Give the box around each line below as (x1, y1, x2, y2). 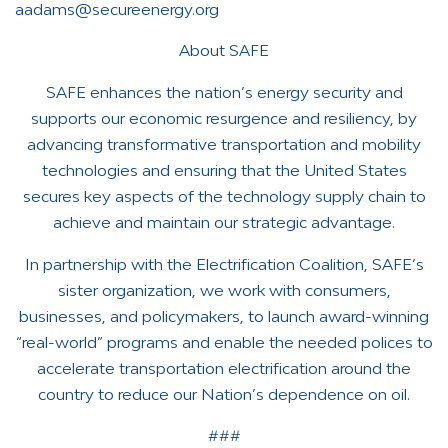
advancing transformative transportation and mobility (27, 135, 421, 154)
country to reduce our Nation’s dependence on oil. (38, 384, 410, 403)
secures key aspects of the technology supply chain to (22, 187, 426, 206)
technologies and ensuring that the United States (41, 161, 407, 180)
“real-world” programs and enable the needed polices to (15, 332, 433, 351)
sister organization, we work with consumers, (57, 280, 391, 299)
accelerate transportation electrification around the (37, 358, 411, 377)
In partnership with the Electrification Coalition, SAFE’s (24, 254, 424, 273)
